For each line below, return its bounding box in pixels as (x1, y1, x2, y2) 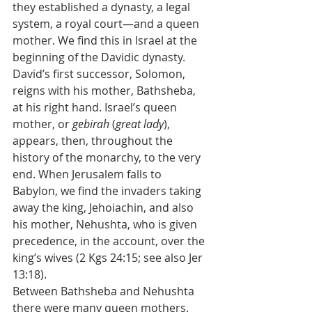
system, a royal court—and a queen (13, 16, 202, 31)
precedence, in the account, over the (13, 233, 208, 249)
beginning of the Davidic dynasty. (13, 49, 188, 65)
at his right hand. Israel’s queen (13, 100, 180, 115)
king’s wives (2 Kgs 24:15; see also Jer (13, 250, 205, 265)
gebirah (72, 116, 109, 132)
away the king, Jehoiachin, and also (13, 200, 196, 215)
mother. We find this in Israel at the (13, 33, 200, 48)
